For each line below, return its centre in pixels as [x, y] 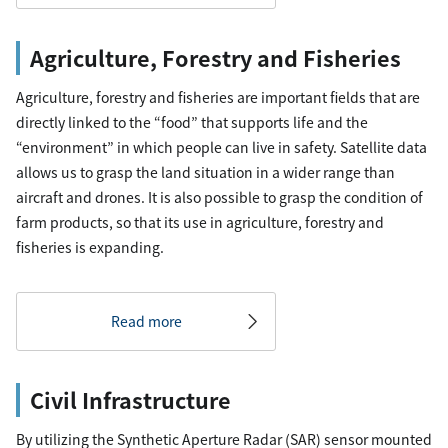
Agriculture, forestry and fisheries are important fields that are [218, 97]
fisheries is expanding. [90, 247]
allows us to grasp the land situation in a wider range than [205, 172]
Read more [146, 321]
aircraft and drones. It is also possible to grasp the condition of [219, 197]
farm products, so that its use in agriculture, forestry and [200, 222]
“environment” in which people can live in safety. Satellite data [221, 147]
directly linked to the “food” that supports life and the [192, 122]
